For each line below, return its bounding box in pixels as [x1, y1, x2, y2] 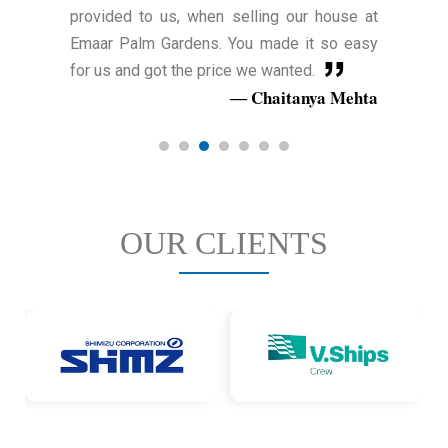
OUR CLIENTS [120, 224, 328, 261]
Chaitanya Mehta [251, 84, 378, 110]
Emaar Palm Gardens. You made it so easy [70, 33, 378, 53]
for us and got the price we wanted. [70, 60, 315, 80]
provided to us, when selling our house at [70, 6, 378, 26]
